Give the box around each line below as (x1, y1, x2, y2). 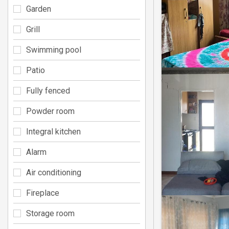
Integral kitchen (26, 126, 81, 136)
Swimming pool (26, 44, 81, 55)
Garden (26, 4, 51, 14)
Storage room (26, 208, 75, 218)
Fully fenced (26, 85, 70, 96)
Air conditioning (26, 167, 81, 177)
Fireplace (26, 188, 59, 198)
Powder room (26, 106, 75, 116)
